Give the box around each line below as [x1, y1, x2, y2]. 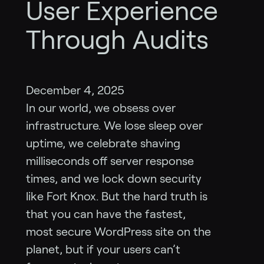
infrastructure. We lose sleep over [26, 119, 203, 133]
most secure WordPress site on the [26, 225, 211, 239]
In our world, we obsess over [26, 101, 176, 115]
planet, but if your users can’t [26, 243, 180, 256]
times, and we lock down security [26, 172, 202, 186]
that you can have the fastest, [26, 207, 186, 221]
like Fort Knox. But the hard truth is [26, 190, 207, 203]
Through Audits [26, 25, 209, 55]
